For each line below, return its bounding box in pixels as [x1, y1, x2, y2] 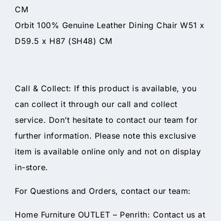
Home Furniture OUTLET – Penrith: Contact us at [15, 209, 205, 220]
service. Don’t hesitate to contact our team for [15, 114, 198, 125]
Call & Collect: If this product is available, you [15, 83, 197, 93]
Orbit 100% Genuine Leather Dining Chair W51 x [15, 20, 205, 30]
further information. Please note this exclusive [15, 130, 196, 141]
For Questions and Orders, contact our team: [15, 185, 191, 196]
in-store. [15, 162, 48, 172]
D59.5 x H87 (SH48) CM [15, 36, 112, 46]
